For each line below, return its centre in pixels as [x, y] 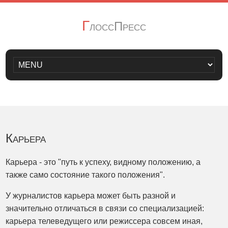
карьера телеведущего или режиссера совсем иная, [104, 221]
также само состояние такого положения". [85, 175]
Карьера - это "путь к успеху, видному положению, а [103, 162]
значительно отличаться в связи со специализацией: [105, 208]
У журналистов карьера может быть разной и [91, 196]
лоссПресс [118, 26]
